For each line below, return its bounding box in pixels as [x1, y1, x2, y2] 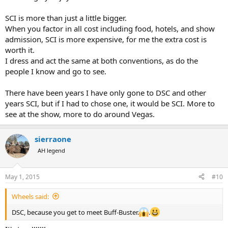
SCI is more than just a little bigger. [5, 13, 127, 23]
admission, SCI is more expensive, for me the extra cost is [5, 34, 207, 45]
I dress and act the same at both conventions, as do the [5, 55, 198, 66]
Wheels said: [12, 191, 49, 201]
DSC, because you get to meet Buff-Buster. [12, 207, 139, 217]
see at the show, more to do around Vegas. [5, 109, 155, 120]
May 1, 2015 [5, 172, 40, 181]
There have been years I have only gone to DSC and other [5, 88, 206, 98]
